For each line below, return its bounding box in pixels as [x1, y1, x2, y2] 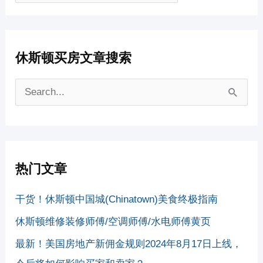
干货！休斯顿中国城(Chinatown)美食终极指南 [15, 193, 218, 205]
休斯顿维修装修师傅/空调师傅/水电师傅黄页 [15, 215, 211, 227]
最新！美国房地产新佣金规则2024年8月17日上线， [15, 238, 242, 249]
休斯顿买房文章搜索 [15, 50, 132, 65]
